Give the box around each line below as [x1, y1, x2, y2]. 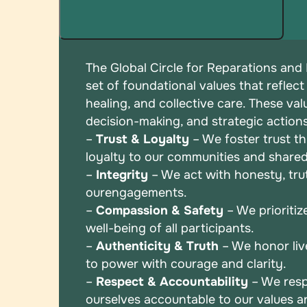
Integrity [96, 167, 149, 182]
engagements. [105, 184, 188, 200]
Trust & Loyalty [96, 131, 190, 147]
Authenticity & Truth [96, 238, 219, 254]
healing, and [86, 95, 160, 111]
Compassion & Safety [93, 202, 224, 218]
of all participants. [149, 220, 255, 236]
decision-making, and [86, 113, 212, 129]
